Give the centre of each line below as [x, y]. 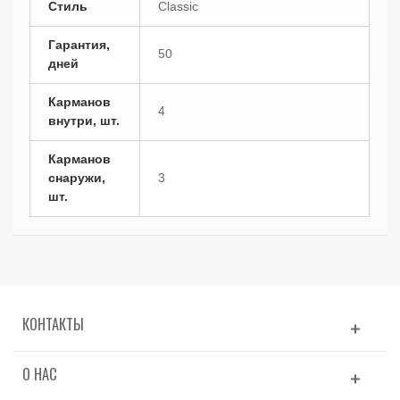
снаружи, [77, 177]
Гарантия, [79, 44]
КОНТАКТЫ [53, 324]
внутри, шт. [84, 120]
